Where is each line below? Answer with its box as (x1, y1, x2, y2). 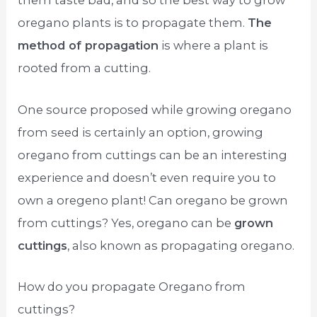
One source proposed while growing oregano (18, 102, 292, 117)
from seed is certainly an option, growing (18, 125, 264, 139)
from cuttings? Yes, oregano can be (18, 215, 235, 230)
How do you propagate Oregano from (18, 279, 246, 294)
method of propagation (18, 38, 159, 53)
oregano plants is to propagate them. (18, 16, 248, 30)
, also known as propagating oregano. (67, 238, 295, 253)
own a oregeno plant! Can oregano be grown (18, 192, 289, 207)
